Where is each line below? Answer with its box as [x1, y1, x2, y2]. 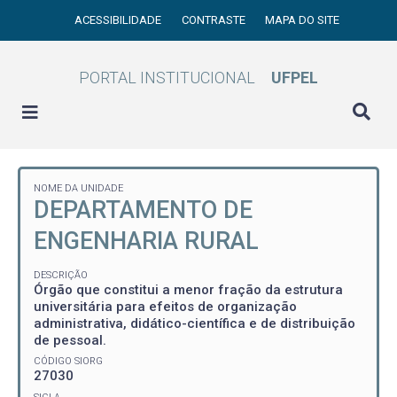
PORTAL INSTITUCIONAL [79, 68, 255, 87]
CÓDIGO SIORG [34, 355, 103, 367]
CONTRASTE [181, 13, 248, 27]
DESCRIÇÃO [34, 269, 88, 281]
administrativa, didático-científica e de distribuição [34, 315, 355, 331]
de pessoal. [34, 331, 106, 348]
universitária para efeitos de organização [34, 298, 297, 315]
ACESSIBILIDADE [74, 13, 165, 27]
